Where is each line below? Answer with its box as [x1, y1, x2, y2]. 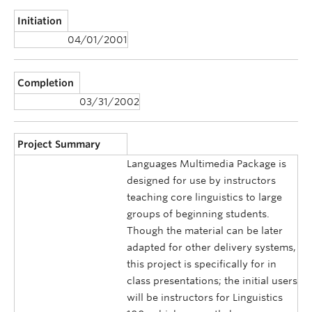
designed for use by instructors [127, 175, 276, 187]
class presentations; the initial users [127, 275, 297, 287]
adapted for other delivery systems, [127, 242, 296, 253]
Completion [17, 77, 75, 88]
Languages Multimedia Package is [127, 158, 286, 170]
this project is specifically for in [127, 258, 276, 270]
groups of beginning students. [127, 208, 270, 220]
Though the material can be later [127, 225, 283, 237]
